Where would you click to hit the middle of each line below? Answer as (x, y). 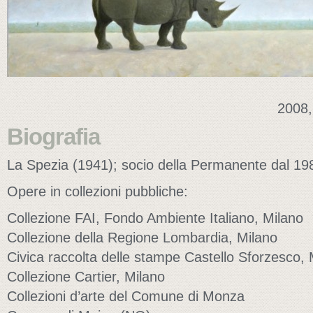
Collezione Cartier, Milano (86, 277)
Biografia (53, 137)
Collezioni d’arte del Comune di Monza (126, 296)
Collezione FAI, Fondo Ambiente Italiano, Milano (155, 218)
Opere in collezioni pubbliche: (97, 191)
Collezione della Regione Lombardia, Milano (142, 238)
